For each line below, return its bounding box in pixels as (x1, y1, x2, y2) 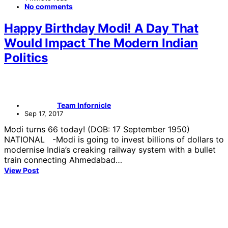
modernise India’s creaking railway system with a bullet (4, 144, 216, 155)
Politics (4, 50, 48, 65)
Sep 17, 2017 (24, 109, 63, 118)
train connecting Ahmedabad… (4, 154, 122, 165)
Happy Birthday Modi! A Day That (4, 20, 198, 36)
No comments (24, 2, 73, 11)
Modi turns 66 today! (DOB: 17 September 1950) (4, 124, 190, 134)
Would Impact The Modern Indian (4, 35, 198, 50)
